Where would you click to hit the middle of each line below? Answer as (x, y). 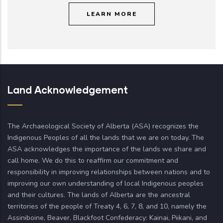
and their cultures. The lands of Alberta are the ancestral (99, 195)
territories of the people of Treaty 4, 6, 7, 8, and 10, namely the (107, 206)
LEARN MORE (111, 14)
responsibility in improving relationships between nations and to (109, 172)
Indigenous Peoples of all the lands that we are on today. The (106, 137)
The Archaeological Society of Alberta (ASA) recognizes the (103, 126)
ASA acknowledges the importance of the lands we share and (107, 149)
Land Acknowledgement (68, 89)
